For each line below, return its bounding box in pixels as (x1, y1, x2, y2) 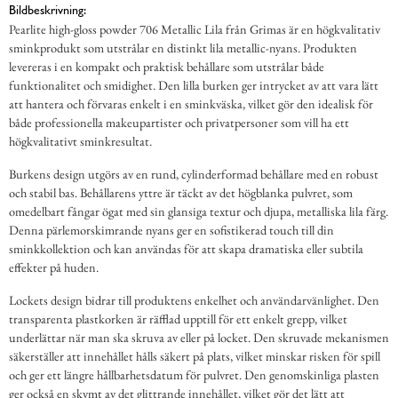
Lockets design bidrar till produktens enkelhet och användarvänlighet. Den (9, 291, 379, 308)
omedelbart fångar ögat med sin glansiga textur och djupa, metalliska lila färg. (9, 202, 388, 219)
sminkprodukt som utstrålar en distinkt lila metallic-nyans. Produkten (9, 38, 357, 56)
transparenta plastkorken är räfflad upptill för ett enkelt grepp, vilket (9, 309, 347, 327)
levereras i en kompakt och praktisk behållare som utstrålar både (9, 57, 324, 75)
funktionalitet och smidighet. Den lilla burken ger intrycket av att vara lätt (9, 76, 378, 93)
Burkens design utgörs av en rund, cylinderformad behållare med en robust (9, 164, 378, 182)
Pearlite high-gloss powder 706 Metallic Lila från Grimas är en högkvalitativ (9, 20, 380, 37)
